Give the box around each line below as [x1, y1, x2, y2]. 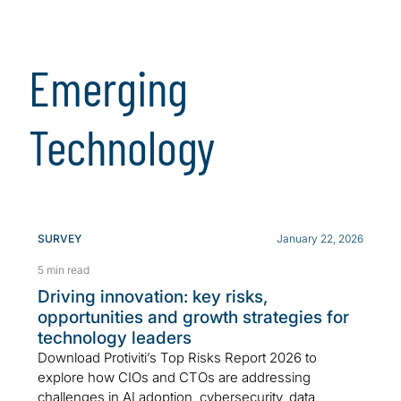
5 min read [38, 263, 90, 277]
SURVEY [38, 232, 81, 246]
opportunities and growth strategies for [38, 307, 349, 328]
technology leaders [38, 328, 192, 349]
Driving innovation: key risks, [38, 286, 268, 308]
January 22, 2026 [277, 232, 363, 246]
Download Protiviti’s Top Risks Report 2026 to [38, 349, 317, 367]
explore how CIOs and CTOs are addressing [38, 369, 311, 387]
